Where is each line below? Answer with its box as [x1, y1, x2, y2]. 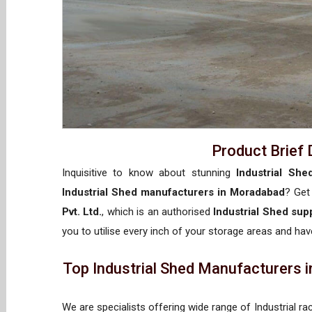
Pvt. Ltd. [62, 205, 102, 218]
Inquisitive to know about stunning [62, 166, 237, 179]
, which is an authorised [102, 205, 214, 218]
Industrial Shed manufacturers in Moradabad [62, 185, 286, 198]
